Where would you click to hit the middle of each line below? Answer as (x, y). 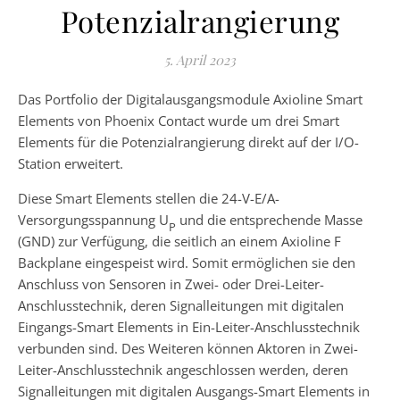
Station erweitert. (71, 163)
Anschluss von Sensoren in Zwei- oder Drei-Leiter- (171, 284)
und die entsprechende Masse (269, 220)
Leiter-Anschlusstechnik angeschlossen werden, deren (183, 370)
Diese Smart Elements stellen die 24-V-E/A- (149, 198)
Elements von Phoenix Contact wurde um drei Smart (179, 121)
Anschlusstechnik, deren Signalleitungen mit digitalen (181, 305)
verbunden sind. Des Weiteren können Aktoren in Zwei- (188, 348)
